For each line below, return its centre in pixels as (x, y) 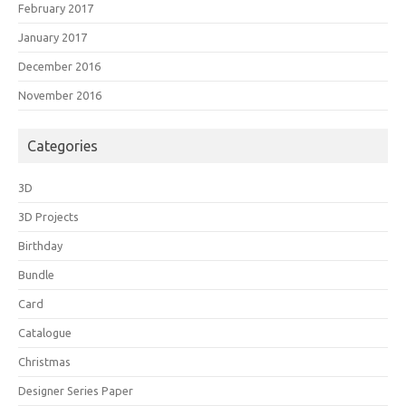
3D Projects (48, 216)
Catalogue (45, 332)
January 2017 (53, 37)
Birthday (40, 245)
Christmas (44, 361)
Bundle (36, 274)
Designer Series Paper (76, 390)
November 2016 (60, 95)
